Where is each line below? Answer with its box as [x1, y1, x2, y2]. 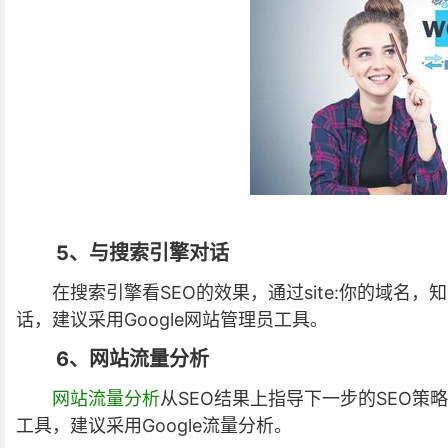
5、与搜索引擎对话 [56, 241, 229, 266]
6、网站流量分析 [56, 347, 209, 372]
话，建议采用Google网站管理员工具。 [16, 309, 328, 331]
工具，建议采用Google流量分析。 [16, 415, 292, 437]
